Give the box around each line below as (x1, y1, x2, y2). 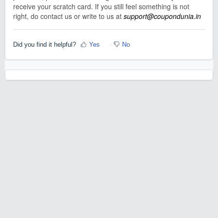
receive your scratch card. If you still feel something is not (13, 1, 189, 12)
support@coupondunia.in (124, 11, 201, 21)
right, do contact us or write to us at (13, 11, 124, 21)
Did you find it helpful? (13, 40, 76, 48)
